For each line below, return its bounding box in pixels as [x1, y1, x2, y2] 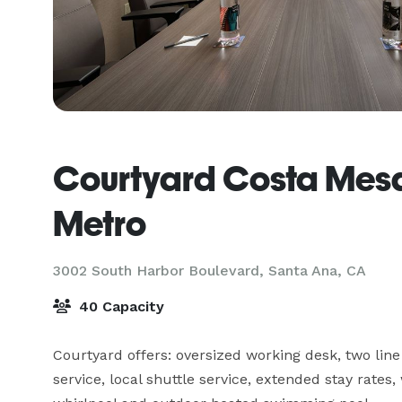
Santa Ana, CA [268, 262, 366, 279]
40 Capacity [74, 298, 164, 315]
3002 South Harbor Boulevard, [53, 262, 268, 279]
